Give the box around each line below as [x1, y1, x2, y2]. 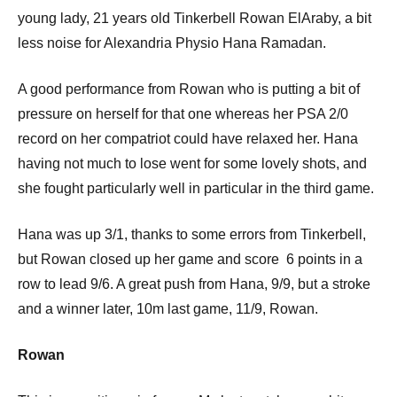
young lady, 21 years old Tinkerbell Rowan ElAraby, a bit [18, 11, 371, 27]
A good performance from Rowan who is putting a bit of [18, 82, 360, 97]
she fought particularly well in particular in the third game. [18, 181, 374, 197]
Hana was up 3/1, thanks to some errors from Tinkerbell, [18, 227, 366, 243]
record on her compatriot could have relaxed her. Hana [18, 131, 358, 147]
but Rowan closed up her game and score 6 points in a [18, 252, 362, 268]
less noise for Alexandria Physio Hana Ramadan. [18, 35, 326, 51]
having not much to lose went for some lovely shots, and [18, 156, 367, 172]
